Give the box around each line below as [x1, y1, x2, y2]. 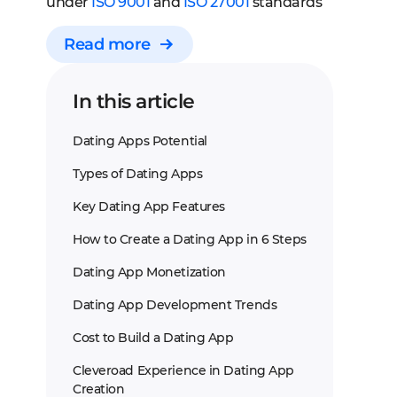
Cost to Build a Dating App [73, 330, 234, 346]
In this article [73, 90, 195, 113]
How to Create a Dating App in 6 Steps [73, 231, 307, 247]
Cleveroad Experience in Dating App [73, 362, 295, 378]
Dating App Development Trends [73, 297, 277, 313]
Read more [64, 35, 151, 54]
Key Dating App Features [73, 198, 225, 214]
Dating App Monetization [73, 264, 226, 280]
